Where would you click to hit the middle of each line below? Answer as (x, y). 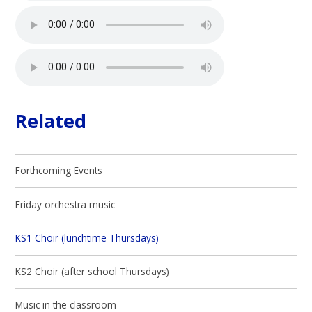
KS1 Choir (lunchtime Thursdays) (87, 237)
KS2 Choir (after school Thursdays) (93, 272)
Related (51, 121)
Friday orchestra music (65, 204)
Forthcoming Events (59, 171)
